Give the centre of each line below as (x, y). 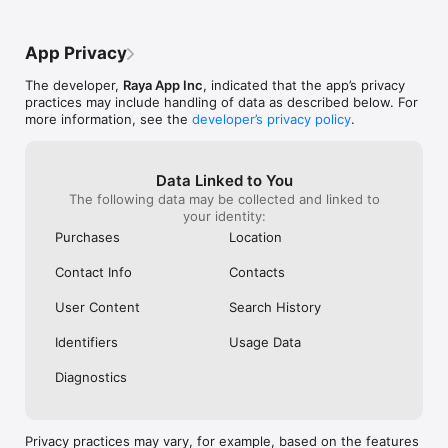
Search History (275, 306)
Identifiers (86, 341)
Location (255, 236)
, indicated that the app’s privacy (304, 84)
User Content (97, 306)
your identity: (224, 215)
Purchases (87, 236)
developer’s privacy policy (271, 118)
